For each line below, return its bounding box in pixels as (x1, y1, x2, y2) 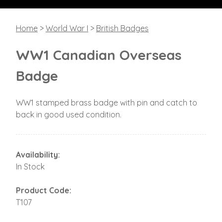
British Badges (96, 23, 149, 33)
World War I (46, 23, 88, 33)
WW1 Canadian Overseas (16, 46, 181, 63)
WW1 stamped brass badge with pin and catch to (16, 97, 197, 108)
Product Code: (16, 185, 71, 195)
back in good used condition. (16, 109, 121, 119)
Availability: (16, 149, 60, 160)
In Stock (16, 161, 45, 171)
